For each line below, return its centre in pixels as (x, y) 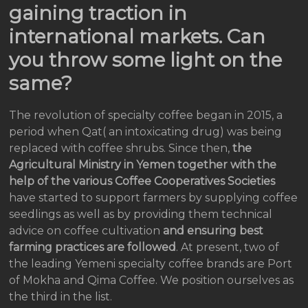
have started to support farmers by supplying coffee (154, 197)
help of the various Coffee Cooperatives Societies (142, 181)
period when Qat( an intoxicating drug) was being (146, 131)
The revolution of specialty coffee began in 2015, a (146, 115)
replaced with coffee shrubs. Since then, (121, 148)
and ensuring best (212, 230)
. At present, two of (228, 247)
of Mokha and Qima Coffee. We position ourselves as (152, 280)
